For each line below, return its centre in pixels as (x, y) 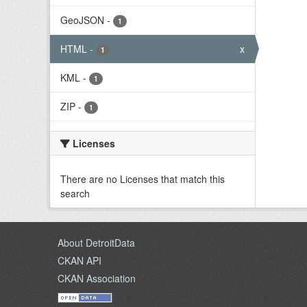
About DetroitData (96, 243)
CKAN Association (97, 278)
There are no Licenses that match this (143, 179)
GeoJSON (82, 20)
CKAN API (79, 260)
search (75, 193)
